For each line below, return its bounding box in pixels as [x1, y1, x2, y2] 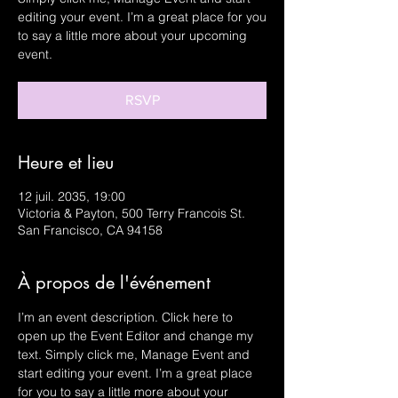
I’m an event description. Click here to [18, 309, 236, 325]
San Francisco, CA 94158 [18, 222, 163, 238]
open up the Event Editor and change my [18, 328, 257, 344]
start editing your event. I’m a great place [18, 365, 256, 381]
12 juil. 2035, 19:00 [18, 188, 125, 204]
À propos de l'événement [18, 271, 211, 294]
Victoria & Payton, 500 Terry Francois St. [18, 205, 245, 221]
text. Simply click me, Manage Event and [18, 346, 253, 362]
